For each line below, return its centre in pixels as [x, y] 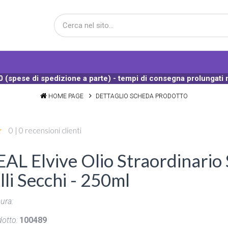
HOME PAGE [66, 96]
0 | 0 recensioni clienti [45, 130]
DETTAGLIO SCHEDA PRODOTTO [142, 96]
